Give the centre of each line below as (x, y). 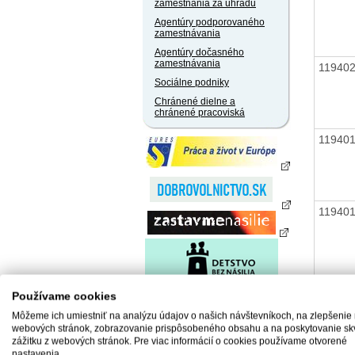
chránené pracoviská (200, 113)
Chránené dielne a (195, 101)
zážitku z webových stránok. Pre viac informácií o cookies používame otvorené (179, 341)
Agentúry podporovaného (210, 22)
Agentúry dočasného (199, 52)
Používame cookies (64, 296)
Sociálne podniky (192, 82)
